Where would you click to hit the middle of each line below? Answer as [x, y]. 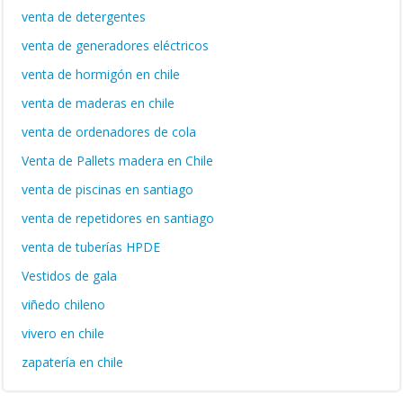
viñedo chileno [63, 304]
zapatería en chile [72, 362]
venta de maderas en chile [98, 103]
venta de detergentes [84, 17]
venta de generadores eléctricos [115, 45]
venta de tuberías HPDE [91, 247]
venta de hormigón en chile [101, 74]
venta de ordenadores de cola [109, 132]
